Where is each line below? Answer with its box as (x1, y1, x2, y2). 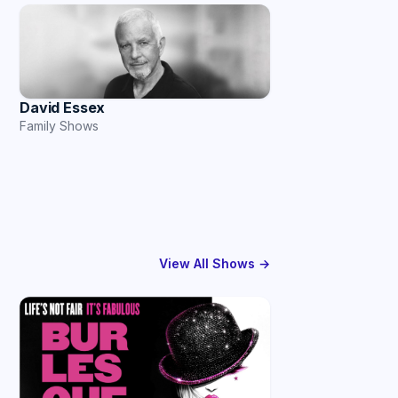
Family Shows (20, 117, 99, 133)
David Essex (20, 98, 106, 116)
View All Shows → (159, 256, 270, 272)
